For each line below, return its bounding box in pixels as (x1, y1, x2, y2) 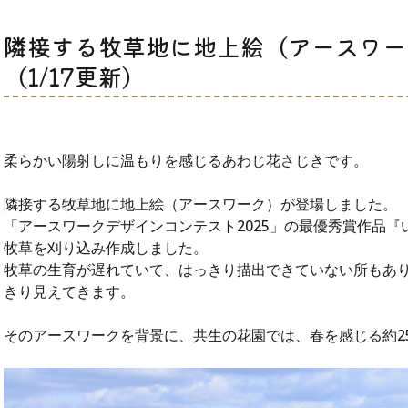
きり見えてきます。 (4, 281, 135, 301)
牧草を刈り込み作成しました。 (4, 238, 208, 258)
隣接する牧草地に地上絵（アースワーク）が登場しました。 (4, 194, 397, 214)
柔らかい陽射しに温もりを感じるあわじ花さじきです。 (4, 150, 368, 170)
